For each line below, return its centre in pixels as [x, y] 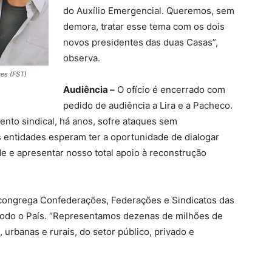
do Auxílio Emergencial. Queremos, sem [149, 11]
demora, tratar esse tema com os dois [144, 27]
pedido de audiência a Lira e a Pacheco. [148, 106]
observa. [82, 58]
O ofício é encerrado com [170, 90]
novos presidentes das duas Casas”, [141, 42]
